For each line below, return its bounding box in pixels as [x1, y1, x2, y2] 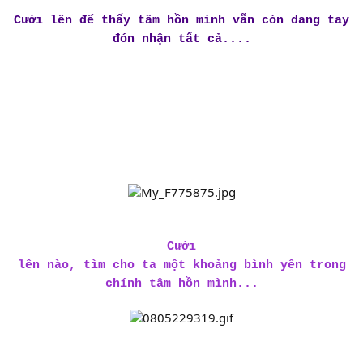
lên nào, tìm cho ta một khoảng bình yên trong [17, 258, 346, 272]
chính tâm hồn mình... [105, 276, 258, 291]
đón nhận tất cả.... [112, 32, 251, 46]
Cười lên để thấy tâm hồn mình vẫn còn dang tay [14, 13, 349, 28]
